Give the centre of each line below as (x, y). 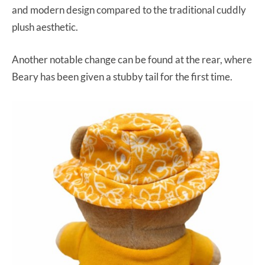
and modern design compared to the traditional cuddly (129, 10)
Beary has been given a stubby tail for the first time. (123, 77)
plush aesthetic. (45, 27)
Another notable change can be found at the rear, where (132, 60)
